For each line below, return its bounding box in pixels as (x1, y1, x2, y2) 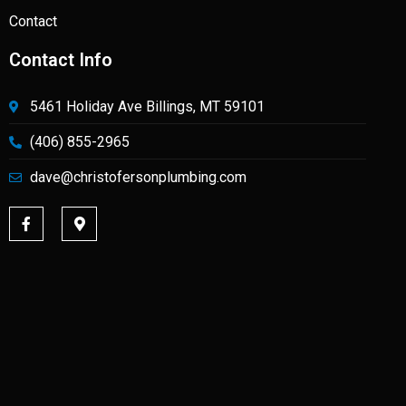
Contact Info (9, 48, 112, 71)
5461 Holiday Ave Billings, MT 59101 (29, 97, 265, 115)
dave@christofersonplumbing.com (29, 168, 246, 186)
